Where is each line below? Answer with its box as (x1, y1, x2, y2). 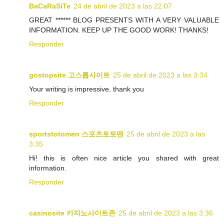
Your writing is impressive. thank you (29, 84, 144, 93)
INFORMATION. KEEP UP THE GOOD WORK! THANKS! (29, 25, 208, 34)
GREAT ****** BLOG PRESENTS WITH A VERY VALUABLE (29, 15, 219, 24)
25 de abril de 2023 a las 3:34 (113, 70, 207, 79)
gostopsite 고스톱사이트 (29, 70, 110, 79)
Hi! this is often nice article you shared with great (29, 153, 219, 162)
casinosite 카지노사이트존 (29, 208, 115, 217)
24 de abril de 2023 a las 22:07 (73, 1, 172, 10)
